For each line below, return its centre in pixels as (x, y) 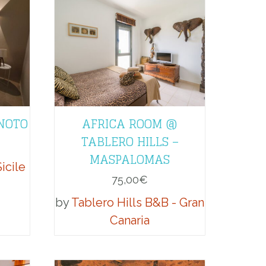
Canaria (130, 220)
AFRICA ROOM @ (130, 124)
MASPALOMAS (130, 159)
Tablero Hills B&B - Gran (138, 202)
